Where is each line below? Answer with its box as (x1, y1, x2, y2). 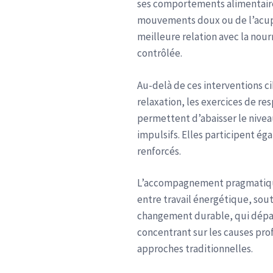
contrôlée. (137, 46, 182, 60)
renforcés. (137, 144, 181, 158)
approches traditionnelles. (137, 242, 253, 255)
